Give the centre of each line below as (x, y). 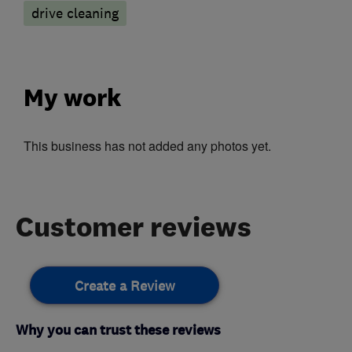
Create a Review (125, 286)
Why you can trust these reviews (118, 331)
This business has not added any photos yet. (147, 146)
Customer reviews (134, 227)
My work (73, 97)
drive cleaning (75, 14)
